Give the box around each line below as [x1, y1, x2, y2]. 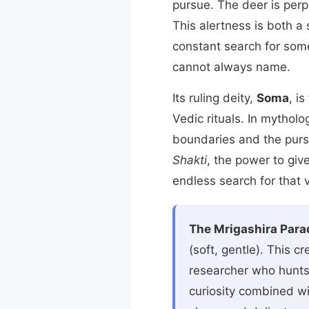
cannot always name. [172, 59, 290, 74]
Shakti [172, 152, 207, 167]
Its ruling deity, [172, 90, 257, 105]
